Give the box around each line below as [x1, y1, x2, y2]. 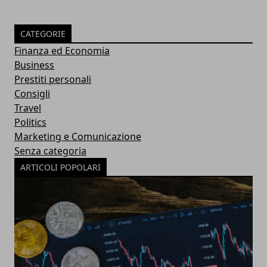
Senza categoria [14, 144, 86, 158]
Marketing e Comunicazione [14, 130, 141, 144]
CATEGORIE [20, 28, 66, 40]
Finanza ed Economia [14, 44, 110, 58]
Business [14, 58, 54, 72]
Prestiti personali [14, 73, 91, 86]
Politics [14, 116, 46, 129]
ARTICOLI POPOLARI [20, 162, 101, 173]
